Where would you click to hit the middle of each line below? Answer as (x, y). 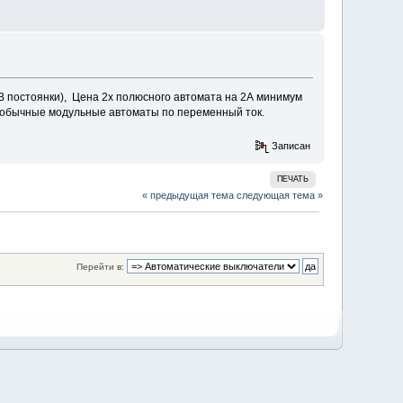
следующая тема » (279, 196)
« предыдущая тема (188, 196)
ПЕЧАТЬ (293, 179)
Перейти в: (100, 266)
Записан (289, 145)
